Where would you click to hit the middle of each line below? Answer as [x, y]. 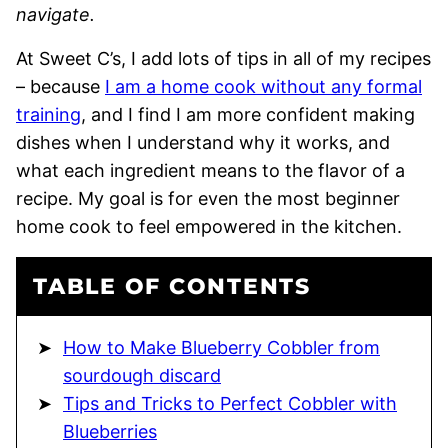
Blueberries [110, 431]
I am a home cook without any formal [263, 86]
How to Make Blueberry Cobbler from [221, 347]
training [48, 114]
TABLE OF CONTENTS [172, 286]
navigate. [55, 14]
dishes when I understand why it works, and [203, 142]
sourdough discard [142, 375]
